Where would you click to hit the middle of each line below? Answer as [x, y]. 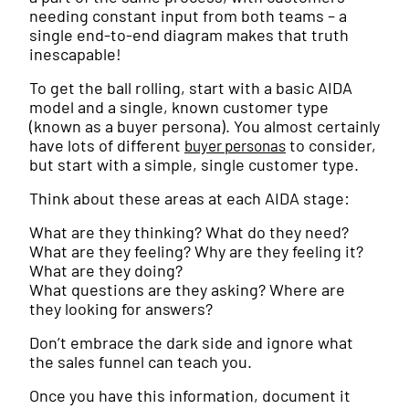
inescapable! [75, 54]
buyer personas [235, 146]
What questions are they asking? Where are [187, 290]
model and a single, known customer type [179, 107]
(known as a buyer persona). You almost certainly [204, 126]
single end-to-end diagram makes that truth [189, 35]
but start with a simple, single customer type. [194, 165]
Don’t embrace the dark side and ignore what [191, 343]
